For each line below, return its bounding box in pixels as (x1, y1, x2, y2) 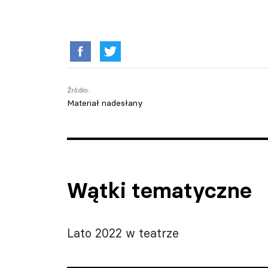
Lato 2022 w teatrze (67, 226, 179, 240)
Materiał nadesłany (67, 98, 143, 108)
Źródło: (67, 86, 90, 95)
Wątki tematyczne (67, 177, 252, 204)
